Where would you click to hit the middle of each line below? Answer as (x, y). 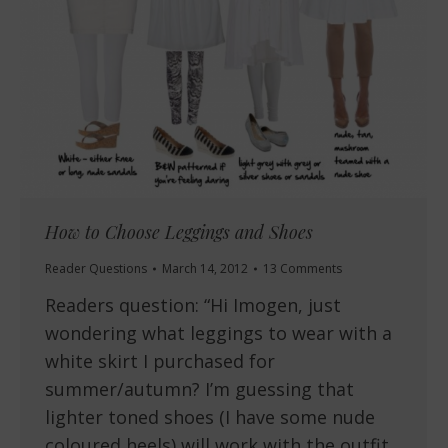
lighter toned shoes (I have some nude (210, 417)
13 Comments (302, 269)
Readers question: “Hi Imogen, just (193, 305)
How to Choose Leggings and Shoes (179, 232)
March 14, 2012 (205, 269)
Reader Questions (96, 269)
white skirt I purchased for (160, 361)
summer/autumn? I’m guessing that (199, 389)
